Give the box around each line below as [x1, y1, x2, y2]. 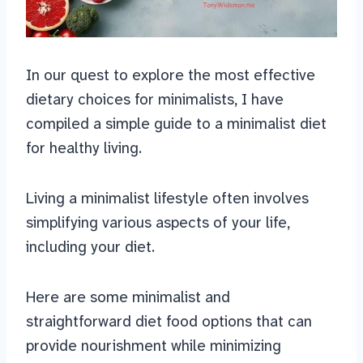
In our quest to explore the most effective [26, 65, 315, 86]
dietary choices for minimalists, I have [26, 89, 284, 110]
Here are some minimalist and [26, 287, 230, 308]
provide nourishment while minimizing [26, 335, 281, 357]
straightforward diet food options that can [26, 311, 312, 332]
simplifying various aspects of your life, [26, 212, 290, 233]
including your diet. [26, 237, 155, 258]
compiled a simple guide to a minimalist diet [26, 113, 327, 135]
